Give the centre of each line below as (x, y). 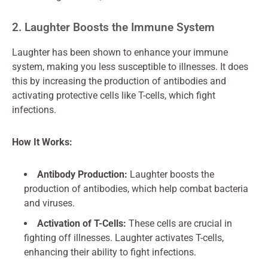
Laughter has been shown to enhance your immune (120, 52)
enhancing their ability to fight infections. (110, 252)
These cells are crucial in (179, 223)
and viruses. (49, 203)
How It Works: (42, 142)
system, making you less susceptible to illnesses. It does (130, 67)
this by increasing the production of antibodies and (119, 81)
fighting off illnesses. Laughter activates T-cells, (124, 238)
